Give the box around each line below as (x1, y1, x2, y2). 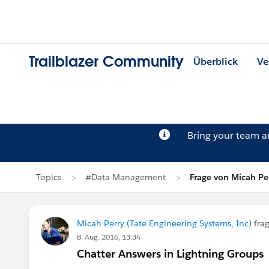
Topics (36, 172, 61, 183)
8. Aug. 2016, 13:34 (77, 232, 141, 242)
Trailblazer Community (29, 52, 184, 71)
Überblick (193, 55, 238, 68)
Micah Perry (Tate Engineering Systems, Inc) (77, 218, 252, 229)
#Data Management (85, 172, 166, 183)
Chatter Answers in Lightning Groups (77, 247, 264, 261)
